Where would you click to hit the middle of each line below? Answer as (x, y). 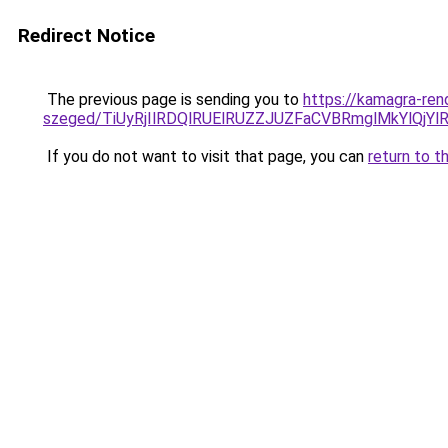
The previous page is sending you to (173, 99)
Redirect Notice (86, 35)
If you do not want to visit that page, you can (205, 156)
